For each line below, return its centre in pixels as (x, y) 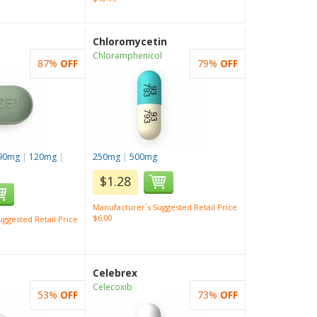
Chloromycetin (130, 41)
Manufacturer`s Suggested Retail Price (165, 207)
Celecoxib (113, 287)
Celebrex (115, 273)
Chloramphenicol (128, 56)
